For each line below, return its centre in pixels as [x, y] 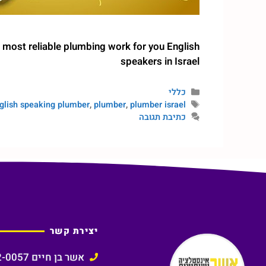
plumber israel [158, 105]
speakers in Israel [160, 62]
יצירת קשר [74, 231]
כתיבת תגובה [162, 118]
